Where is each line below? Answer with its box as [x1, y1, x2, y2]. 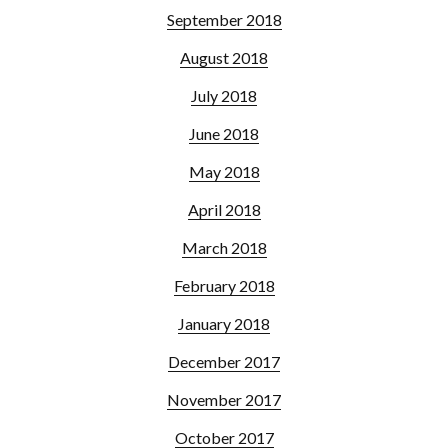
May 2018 [188, 161, 260, 181]
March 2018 [181, 237, 267, 257]
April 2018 [187, 199, 261, 219]
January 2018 [178, 313, 270, 333]
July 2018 [191, 85, 257, 105]
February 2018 [173, 275, 275, 295]
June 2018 [189, 123, 259, 143]
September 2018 [166, 9, 282, 29]
